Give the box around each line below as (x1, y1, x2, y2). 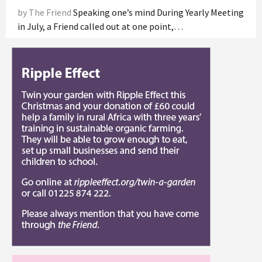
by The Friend (18, 6, 73, 18)
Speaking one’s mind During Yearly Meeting (73, 6, 244, 18)
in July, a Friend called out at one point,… (18, 20, 183, 32)
